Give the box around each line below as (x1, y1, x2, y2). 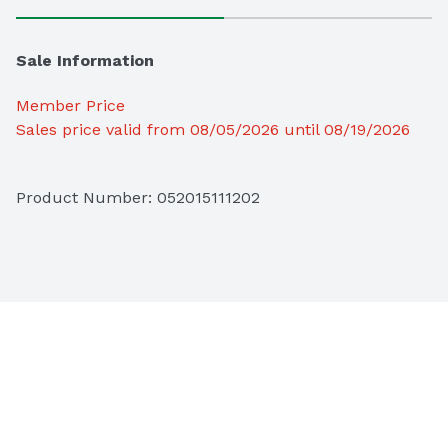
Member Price (16, 96, 125, 116)
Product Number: (16, 188, 157, 208)
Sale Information (16, 51, 154, 71)
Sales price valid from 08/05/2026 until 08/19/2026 (16, 120, 410, 140)
